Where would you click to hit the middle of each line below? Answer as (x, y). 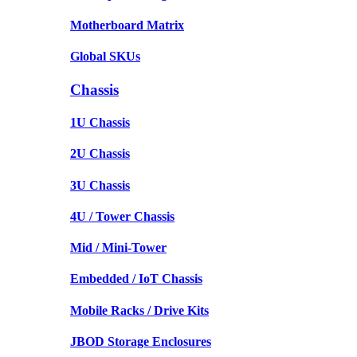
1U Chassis (100, 122)
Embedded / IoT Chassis (136, 279)
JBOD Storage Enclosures (141, 341)
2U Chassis (100, 154)
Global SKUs (105, 57)
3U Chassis (100, 185)
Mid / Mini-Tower (118, 248)
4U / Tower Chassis (122, 216)
